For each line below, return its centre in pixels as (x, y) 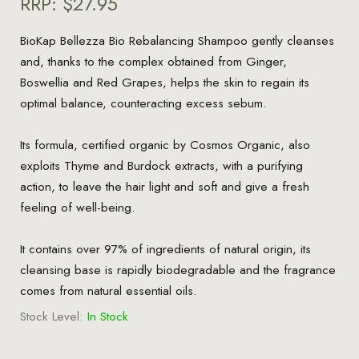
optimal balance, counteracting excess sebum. (143, 103)
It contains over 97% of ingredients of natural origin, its (165, 248)
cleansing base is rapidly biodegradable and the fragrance (177, 269)
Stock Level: (51, 316)
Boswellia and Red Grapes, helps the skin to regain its (164, 82)
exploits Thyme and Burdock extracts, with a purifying (161, 165)
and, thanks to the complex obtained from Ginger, (153, 61)
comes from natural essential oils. (108, 290)
